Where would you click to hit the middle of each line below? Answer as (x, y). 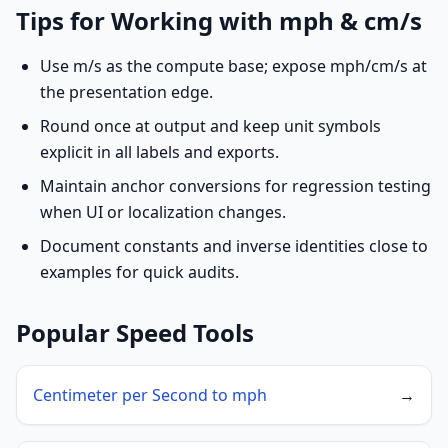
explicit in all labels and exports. (159, 152)
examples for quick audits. (139, 272)
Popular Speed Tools (135, 332)
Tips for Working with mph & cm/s (219, 20)
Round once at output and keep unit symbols (210, 126)
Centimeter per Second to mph (150, 395)
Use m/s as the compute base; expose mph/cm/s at (233, 66)
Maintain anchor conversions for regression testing (235, 186)
